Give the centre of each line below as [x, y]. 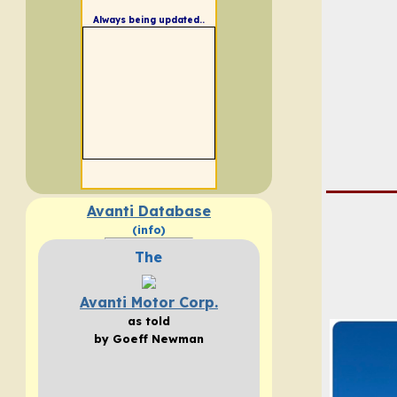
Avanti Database [148, 210]
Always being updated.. [148, 19]
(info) [148, 229]
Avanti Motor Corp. [148, 302]
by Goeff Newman [148, 338]
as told [148, 320]
